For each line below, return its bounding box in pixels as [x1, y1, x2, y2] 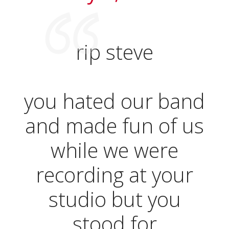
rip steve [76, 38, 153, 66]
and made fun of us [25, 111, 204, 140]
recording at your [36, 161, 193, 189]
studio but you [48, 185, 181, 214]
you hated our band [24, 87, 205, 116]
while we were [51, 136, 178, 165]
